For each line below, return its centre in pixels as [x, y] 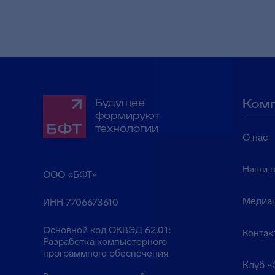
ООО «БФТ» [70, 175]
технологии [127, 128]
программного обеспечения [106, 253]
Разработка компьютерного [105, 242]
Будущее [120, 103]
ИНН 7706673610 [81, 202]
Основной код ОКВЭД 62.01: [107, 230]
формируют [127, 115]
